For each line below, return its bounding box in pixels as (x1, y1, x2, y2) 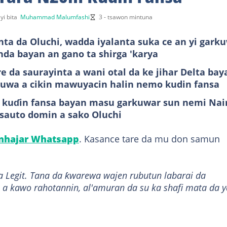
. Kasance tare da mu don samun (79, 132, 220, 145)
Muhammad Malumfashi (20, 12, 90, 21)
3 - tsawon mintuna (99, 12, 153, 21)
